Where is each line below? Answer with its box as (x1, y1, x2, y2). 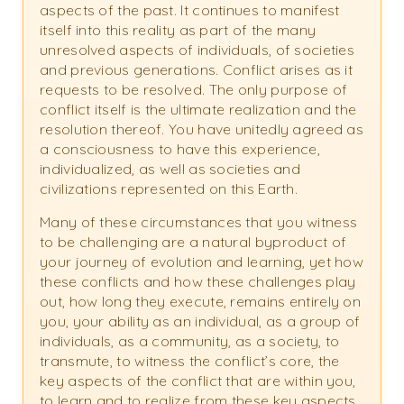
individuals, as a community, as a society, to (40, 332, 340, 351)
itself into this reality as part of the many (40, 21, 317, 40)
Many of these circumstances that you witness (40, 213, 358, 232)
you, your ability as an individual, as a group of (40, 312, 361, 331)
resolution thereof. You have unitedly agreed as (40, 120, 364, 139)
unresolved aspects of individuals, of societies (40, 41, 355, 60)
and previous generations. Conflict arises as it (40, 60, 353, 79)
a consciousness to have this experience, (40, 140, 320, 159)
